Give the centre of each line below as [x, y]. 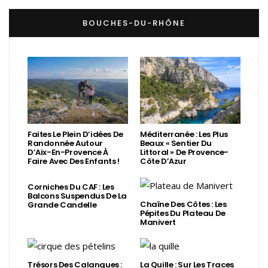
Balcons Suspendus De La [77, 196]
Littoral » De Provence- [185, 153]
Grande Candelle [62, 205]
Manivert [158, 222]
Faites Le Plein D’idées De [75, 135]
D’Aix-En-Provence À [68, 153]
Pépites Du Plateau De [183, 213]
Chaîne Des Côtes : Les [183, 204]
